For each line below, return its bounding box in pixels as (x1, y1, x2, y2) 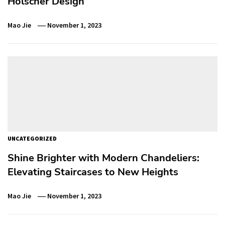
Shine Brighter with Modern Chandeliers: (8, 151, 199, 165)
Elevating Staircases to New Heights (8, 165, 178, 179)
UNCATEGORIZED (8, 134, 57, 142)
